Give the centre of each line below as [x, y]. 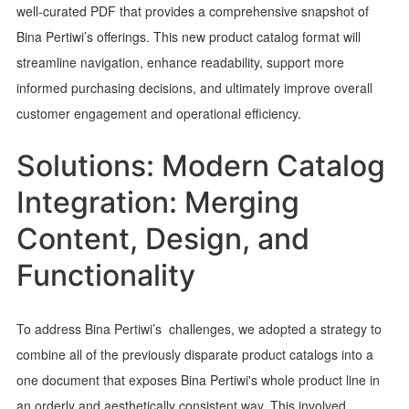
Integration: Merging [157, 202]
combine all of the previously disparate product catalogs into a [194, 354]
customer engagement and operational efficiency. [158, 113]
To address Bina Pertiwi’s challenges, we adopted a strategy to [199, 328]
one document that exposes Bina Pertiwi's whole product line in [198, 379]
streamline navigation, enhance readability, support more [180, 62]
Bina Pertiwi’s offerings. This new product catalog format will [188, 36]
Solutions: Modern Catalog [200, 165]
